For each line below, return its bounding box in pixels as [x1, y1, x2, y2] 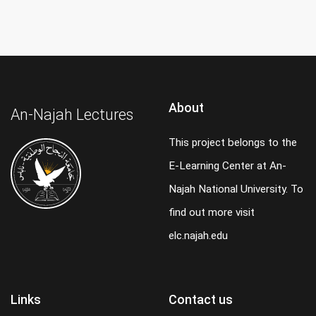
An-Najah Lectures [11, 106, 133, 123]
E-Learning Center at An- [169, 159, 286, 172]
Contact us [169, 292, 233, 307]
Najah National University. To [169, 183, 303, 195]
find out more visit [169, 206, 255, 219]
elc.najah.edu [169, 229, 228, 242]
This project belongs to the [169, 136, 297, 149]
